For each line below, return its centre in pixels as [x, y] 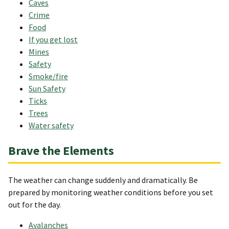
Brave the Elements [61, 151]
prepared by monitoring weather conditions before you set [111, 192]
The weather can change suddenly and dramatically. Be [103, 180]
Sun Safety [47, 89]
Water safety [51, 125]
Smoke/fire [48, 76]
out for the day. [35, 205]
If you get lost [53, 40]
